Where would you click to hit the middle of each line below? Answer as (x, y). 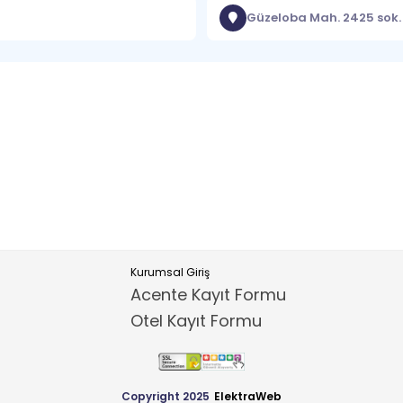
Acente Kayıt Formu (208, 295)
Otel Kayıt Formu (196, 321)
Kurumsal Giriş (170, 272)
